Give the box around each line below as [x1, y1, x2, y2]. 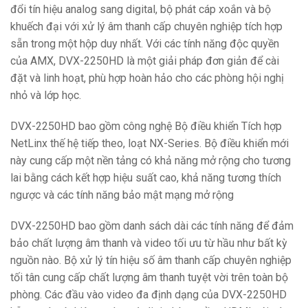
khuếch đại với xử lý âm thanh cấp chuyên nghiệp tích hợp [10, 19, 283, 33]
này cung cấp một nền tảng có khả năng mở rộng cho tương [10, 153, 291, 167]
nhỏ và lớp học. [10, 88, 81, 102]
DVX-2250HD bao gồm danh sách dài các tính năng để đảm [10, 219, 294, 232]
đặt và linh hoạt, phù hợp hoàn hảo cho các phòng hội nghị [10, 71, 284, 85]
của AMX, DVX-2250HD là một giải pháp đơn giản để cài [10, 54, 279, 67]
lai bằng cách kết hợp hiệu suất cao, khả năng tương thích [10, 170, 281, 184]
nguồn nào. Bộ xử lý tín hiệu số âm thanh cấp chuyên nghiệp [10, 253, 291, 267]
